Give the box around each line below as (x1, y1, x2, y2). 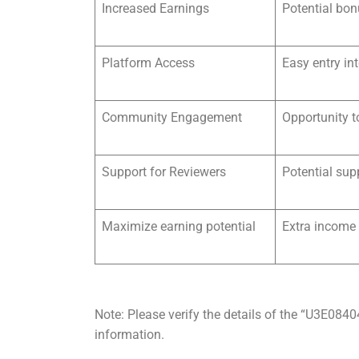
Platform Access (102, 54, 195, 71)
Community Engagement (102, 109, 242, 125)
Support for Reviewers (102, 163, 226, 179)
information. (95, 326, 164, 342)
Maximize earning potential (102, 218, 256, 234)
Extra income (282, 218, 356, 234)
